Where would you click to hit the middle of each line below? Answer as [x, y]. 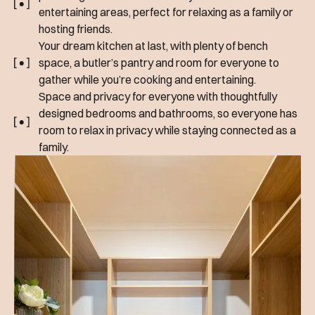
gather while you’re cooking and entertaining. [147, 80]
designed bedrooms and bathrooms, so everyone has [168, 114]
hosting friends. [75, 29]
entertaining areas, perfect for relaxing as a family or [166, 12]
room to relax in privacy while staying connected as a [167, 130]
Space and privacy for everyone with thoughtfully [157, 97]
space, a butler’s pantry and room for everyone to [159, 63]
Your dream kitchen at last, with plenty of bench [153, 46]
